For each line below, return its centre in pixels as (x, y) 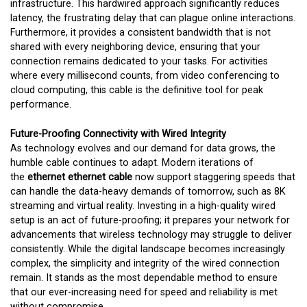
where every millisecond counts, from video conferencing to (145, 76)
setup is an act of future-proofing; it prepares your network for (150, 220)
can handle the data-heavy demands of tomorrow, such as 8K (148, 191)
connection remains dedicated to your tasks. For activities (139, 62)
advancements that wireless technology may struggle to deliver (151, 234)
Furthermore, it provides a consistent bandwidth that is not (140, 33)
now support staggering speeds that (214, 177)
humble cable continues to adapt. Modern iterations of (132, 162)
